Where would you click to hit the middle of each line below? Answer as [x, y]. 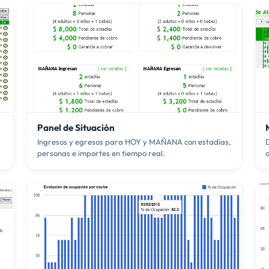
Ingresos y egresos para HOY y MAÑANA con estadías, [134, 142]
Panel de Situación [76, 128]
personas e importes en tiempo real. [101, 153]
